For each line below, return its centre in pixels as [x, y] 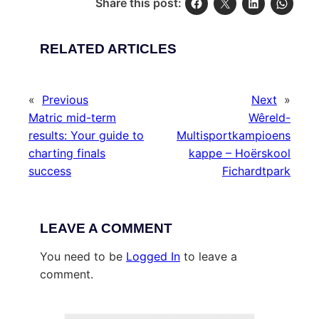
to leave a [209, 257]
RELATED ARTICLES [108, 49]
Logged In [153, 257]
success [50, 171]
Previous [65, 100]
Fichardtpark [256, 171]
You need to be [83, 257]
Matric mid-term [72, 118]
